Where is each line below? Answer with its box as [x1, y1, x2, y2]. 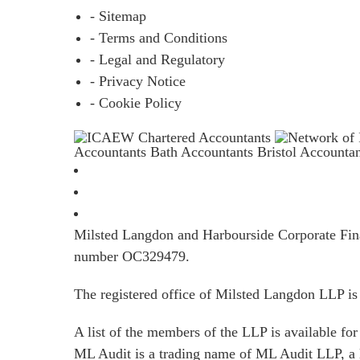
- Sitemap [90, 8, 146, 24]
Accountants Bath [74, 144, 178, 160]
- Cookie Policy [90, 95, 182, 111]
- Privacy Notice [90, 73, 186, 89]
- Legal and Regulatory [90, 51, 225, 67]
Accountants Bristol [181, 144, 297, 160]
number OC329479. [74, 248, 190, 264]
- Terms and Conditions [90, 30, 227, 46]
